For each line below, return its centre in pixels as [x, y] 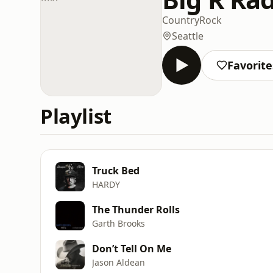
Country [181, 20]
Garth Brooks [119, 223]
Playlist [76, 116]
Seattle [188, 36]
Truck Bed [116, 170]
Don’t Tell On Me [132, 248]
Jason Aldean [119, 262]
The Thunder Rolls [136, 209]
